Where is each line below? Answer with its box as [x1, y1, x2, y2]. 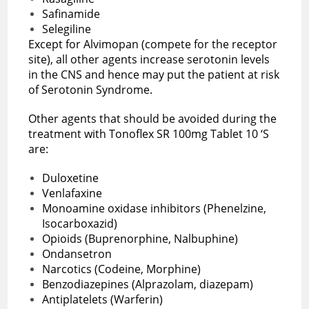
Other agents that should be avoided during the [28, 110, 277, 126]
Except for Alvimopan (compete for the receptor [28, 36, 278, 52]
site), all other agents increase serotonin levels [28, 51, 270, 67]
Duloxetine [42, 170, 99, 186]
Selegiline [42, 21, 92, 37]
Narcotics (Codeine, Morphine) [42, 261, 201, 277]
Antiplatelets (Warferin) [42, 291, 166, 307]
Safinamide [42, 6, 101, 21]
